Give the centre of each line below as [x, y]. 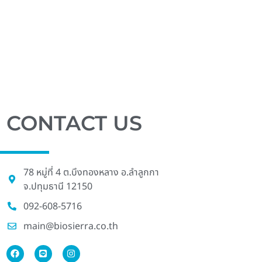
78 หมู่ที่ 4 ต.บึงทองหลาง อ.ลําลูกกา [91, 172]
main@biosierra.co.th [70, 226]
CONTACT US [74, 123]
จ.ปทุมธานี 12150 [58, 186]
